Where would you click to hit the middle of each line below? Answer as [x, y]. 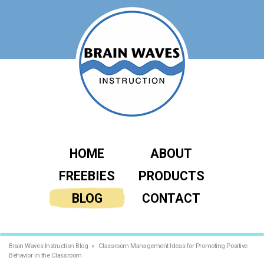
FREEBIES [87, 176]
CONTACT [171, 198]
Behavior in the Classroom [45, 255]
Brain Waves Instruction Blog [49, 246]
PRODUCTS [171, 176]
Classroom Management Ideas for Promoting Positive [173, 246]
